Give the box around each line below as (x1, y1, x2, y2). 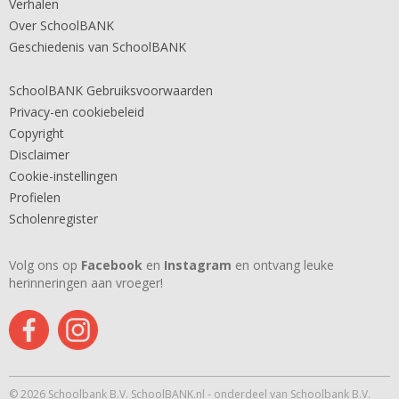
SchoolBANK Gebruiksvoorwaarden (9, 82, 213, 99)
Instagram (164, 256, 232, 273)
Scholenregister (9, 210, 98, 227)
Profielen (9, 189, 61, 206)
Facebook (81, 256, 142, 273)
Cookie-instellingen (9, 167, 118, 184)
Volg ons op (9, 256, 81, 273)
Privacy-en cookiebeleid (9, 103, 144, 120)
